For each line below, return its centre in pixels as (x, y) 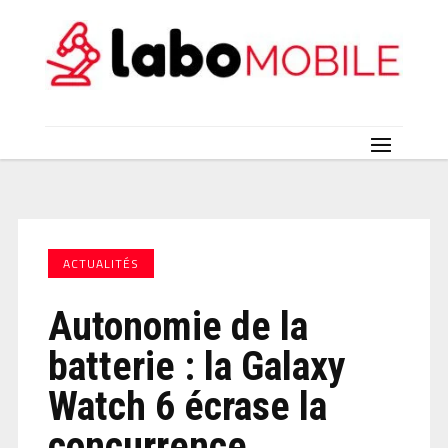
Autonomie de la (177, 326)
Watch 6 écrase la (187, 406)
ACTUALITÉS (100, 263)
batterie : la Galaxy (196, 366)
